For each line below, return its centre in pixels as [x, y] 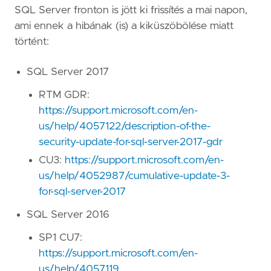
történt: [32, 41]
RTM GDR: [64, 95]
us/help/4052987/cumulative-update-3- [134, 176]
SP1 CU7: [60, 238]
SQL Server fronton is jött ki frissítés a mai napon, [131, 10]
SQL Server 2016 [68, 215]
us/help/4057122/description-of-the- [125, 127]
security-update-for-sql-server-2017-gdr [131, 142]
